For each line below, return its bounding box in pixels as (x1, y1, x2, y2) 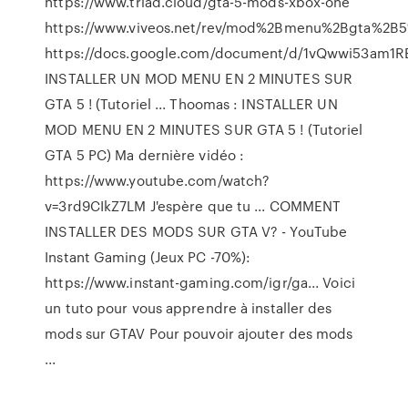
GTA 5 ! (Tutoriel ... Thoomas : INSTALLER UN (45, 94, 338, 114)
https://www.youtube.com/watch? (45, 170, 270, 190)
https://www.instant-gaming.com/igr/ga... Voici (45, 272, 355, 292)
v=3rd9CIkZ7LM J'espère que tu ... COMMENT (45, 196, 342, 216)
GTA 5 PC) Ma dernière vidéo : (45, 145, 245, 165)
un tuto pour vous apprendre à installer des (45, 298, 332, 318)
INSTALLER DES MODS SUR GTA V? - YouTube (45, 221, 348, 241)
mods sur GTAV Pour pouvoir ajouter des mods (45, 323, 353, 343)
